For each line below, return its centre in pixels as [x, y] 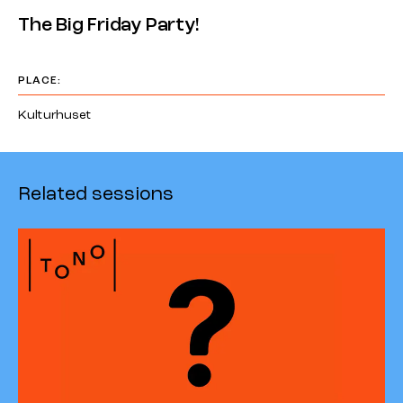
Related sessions [96, 194]
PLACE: [40, 81]
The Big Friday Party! [109, 25]
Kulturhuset [55, 115]
